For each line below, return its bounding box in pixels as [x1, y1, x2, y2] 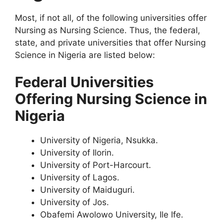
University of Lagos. [40, 172, 119, 182]
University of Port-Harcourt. [40, 160, 151, 170]
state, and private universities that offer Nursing [15, 37, 206, 48]
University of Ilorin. [40, 148, 114, 158]
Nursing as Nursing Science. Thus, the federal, [15, 25, 200, 35]
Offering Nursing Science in [15, 90, 207, 108]
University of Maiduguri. [40, 185, 135, 195]
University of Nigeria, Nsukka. [40, 135, 158, 145]
